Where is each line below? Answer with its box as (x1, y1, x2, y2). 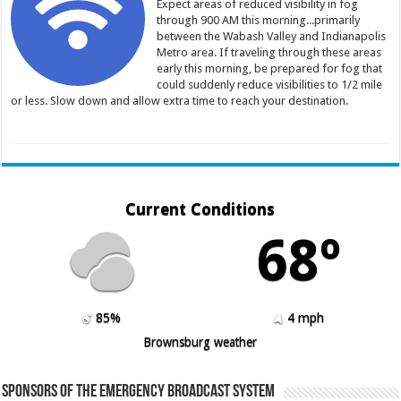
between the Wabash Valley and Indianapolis (156, 30, 386, 44)
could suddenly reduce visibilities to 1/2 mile (156, 78, 382, 92)
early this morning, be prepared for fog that (156, 62, 382, 76)
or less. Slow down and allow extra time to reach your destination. (10, 94, 348, 108)
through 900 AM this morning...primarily (156, 13, 360, 28)
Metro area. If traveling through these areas (156, 46, 381, 60)
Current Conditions (125, 200, 276, 219)
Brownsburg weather (143, 335, 258, 350)
